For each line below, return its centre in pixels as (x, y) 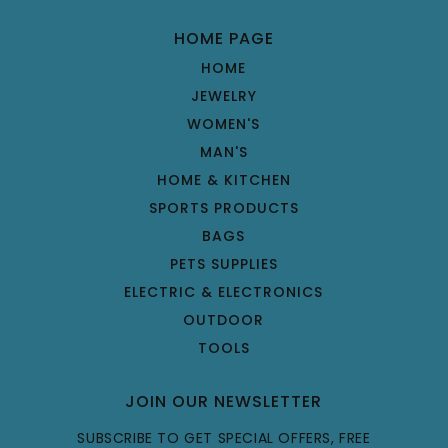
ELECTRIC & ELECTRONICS (224, 291)
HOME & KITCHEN (223, 179)
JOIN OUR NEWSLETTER (224, 401)
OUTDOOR (224, 319)
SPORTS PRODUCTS (223, 207)
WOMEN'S (224, 123)
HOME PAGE (223, 38)
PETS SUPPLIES (223, 263)
